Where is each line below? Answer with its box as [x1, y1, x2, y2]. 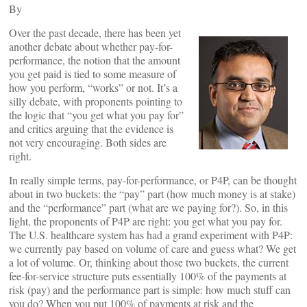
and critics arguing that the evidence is [9, 121, 173, 136]
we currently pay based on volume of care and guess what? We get [9, 241, 296, 256]
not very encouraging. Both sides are [9, 135, 167, 149]
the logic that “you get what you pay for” [9, 108, 184, 122]
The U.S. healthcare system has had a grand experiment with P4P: [9, 228, 293, 242]
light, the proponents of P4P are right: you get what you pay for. [9, 214, 282, 228]
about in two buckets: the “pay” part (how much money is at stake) [9, 186, 295, 201]
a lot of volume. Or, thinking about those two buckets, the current [9, 255, 288, 269]
